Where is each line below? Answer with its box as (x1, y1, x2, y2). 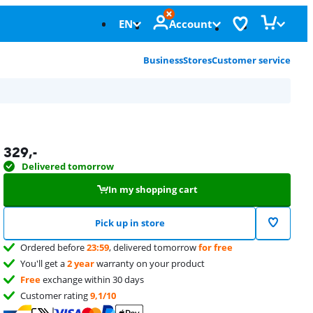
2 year (67, 257, 95, 270)
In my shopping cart (108, 183, 198, 196)
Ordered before (20, 241, 87, 254)
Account (169, 17, 212, 31)
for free (198, 241, 233, 254)
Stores (183, 54, 212, 66)
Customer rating (20, 289, 91, 302)
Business (143, 54, 183, 66)
